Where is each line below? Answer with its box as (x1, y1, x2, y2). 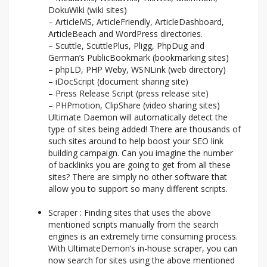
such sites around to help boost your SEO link (48, 135, 223, 147)
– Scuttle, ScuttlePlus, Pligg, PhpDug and (48, 40, 204, 52)
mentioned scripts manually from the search (48, 219, 219, 231)
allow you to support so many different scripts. (48, 183, 228, 195)
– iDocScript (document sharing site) (48, 76, 188, 88)
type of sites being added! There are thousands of (48, 123, 241, 135)
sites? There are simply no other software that (48, 171, 227, 183)
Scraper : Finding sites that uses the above (48, 207, 211, 219)
